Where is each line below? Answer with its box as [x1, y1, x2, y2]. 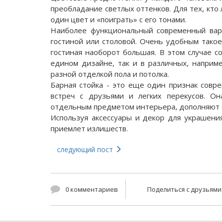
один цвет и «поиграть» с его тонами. [51, 14, 186, 24]
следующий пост [57, 145, 115, 154]
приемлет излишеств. [51, 123, 128, 133]
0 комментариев [65, 185, 118, 194]
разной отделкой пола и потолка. [51, 69, 171, 79]
